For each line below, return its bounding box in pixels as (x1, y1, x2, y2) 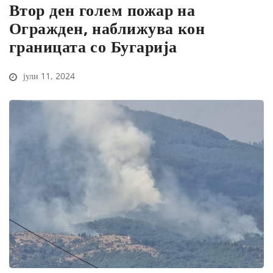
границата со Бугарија (9, 35, 177, 58)
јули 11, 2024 (21, 70, 75, 82)
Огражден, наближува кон (9, 17, 205, 40)
